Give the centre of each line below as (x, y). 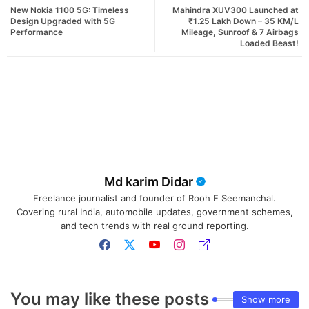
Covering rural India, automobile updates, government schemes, (154, 212)
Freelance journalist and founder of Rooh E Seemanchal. (154, 198)
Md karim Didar (148, 182)
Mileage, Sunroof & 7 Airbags (240, 32)
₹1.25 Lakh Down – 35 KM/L (243, 21)
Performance (37, 32)
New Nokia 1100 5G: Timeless (70, 10)
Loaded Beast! (269, 43)
